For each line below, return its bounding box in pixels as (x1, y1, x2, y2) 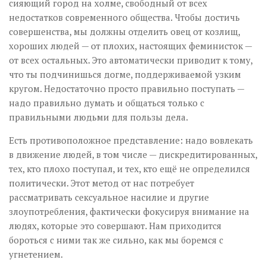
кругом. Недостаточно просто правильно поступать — (9, 82, 244, 94)
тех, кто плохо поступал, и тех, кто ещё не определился (9, 162, 250, 175)
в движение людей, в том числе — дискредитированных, (9, 148, 257, 160)
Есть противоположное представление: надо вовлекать (9, 134, 253, 146)
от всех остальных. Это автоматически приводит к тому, (9, 53, 252, 66)
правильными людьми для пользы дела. (9, 110, 188, 123)
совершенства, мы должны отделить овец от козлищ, (9, 25, 240, 37)
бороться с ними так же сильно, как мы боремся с (9, 233, 223, 246)
